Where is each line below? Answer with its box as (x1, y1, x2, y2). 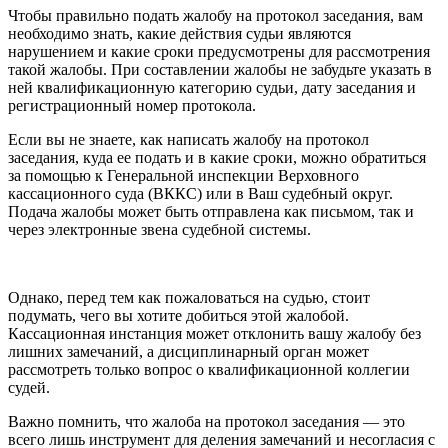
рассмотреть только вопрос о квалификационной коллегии (8, 360, 410, 378)
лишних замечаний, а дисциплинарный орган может (8, 342, 369, 360)
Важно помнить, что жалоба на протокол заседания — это (8, 412, 405, 430)
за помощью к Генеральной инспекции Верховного (8, 166, 359, 184)
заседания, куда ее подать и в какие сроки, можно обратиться (8, 148, 426, 166)
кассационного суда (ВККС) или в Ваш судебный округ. (8, 184, 393, 202)
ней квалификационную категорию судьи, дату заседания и (8, 78, 416, 96)
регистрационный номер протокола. (8, 96, 256, 114)
